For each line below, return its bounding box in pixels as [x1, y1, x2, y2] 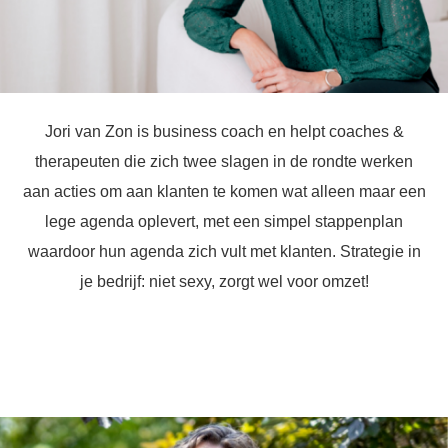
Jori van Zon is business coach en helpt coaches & [44, 122, 404, 140]
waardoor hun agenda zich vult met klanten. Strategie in [27, 242, 421, 260]
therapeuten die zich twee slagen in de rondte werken [35, 152, 413, 170]
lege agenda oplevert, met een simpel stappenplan [45, 212, 403, 230]
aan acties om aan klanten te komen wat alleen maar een [22, 182, 426, 200]
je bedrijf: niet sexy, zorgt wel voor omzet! [79, 272, 369, 290]
